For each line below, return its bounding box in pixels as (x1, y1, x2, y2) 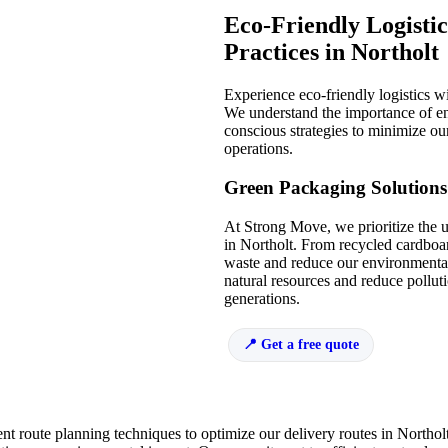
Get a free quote (261, 336, 359, 352)
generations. (224, 289, 300, 307)
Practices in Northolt (224, 39, 439, 66)
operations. (224, 140, 293, 158)
